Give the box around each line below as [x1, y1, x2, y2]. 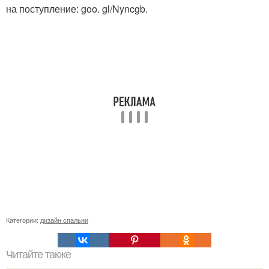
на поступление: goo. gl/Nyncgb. [6, 1, 148, 16]
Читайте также [6, 248, 71, 261]
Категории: [6, 214, 40, 225]
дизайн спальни [40, 214, 88, 225]
